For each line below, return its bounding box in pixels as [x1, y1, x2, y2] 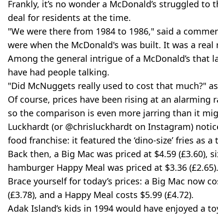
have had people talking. [8, 66, 109, 78]
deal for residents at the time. [8, 12, 131, 24]
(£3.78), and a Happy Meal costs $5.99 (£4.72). [8, 189, 194, 201]
